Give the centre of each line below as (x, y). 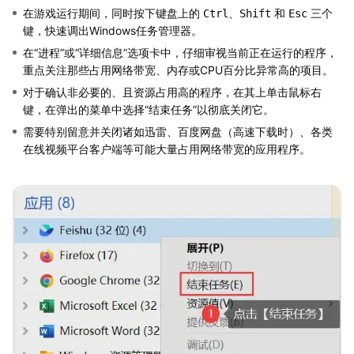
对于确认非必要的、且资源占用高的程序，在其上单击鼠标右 (172, 92)
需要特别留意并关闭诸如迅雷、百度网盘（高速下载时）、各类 (178, 132)
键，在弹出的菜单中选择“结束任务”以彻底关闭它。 (149, 110)
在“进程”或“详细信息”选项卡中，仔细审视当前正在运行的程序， (180, 53)
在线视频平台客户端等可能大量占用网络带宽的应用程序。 (167, 149)
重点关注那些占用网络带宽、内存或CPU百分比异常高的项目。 (178, 70)
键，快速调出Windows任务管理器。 (113, 31)
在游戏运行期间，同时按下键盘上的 (113, 13)
